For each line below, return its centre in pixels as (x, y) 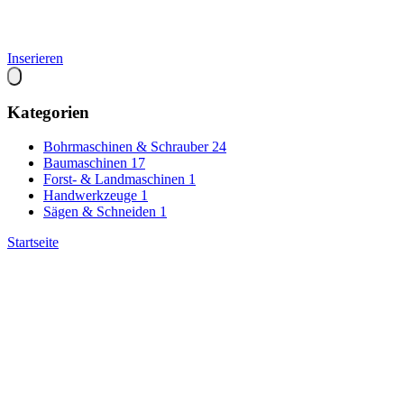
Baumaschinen (85, 163)
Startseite (33, 243)
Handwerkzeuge (90, 196)
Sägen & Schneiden (100, 212)
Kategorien (48, 112)
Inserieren (35, 58)
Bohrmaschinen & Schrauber (126, 147)
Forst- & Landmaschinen (114, 179)
